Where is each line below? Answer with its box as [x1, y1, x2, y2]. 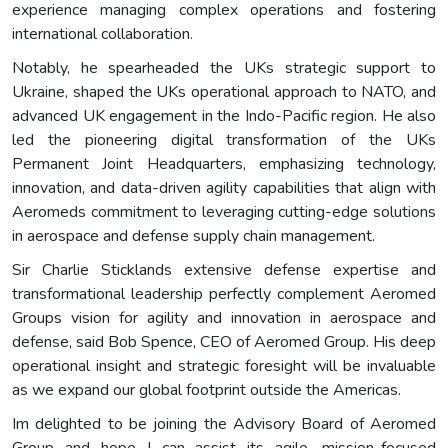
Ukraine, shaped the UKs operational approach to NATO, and [12, 80, 436, 103]
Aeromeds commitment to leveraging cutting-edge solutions [12, 200, 436, 223]
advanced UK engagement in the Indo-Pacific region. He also [12, 104, 436, 127]
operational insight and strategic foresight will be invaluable [12, 354, 436, 377]
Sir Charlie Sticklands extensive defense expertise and [12, 258, 436, 281]
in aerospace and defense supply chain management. [12, 224, 375, 247]
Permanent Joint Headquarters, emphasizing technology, [12, 152, 436, 175]
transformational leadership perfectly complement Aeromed [12, 282, 436, 305]
